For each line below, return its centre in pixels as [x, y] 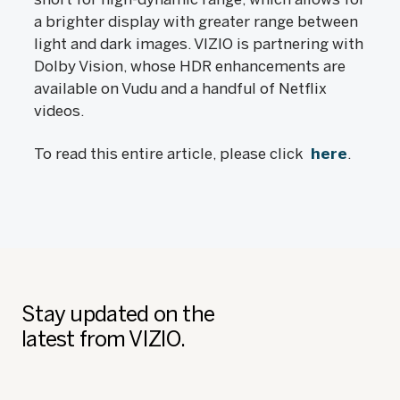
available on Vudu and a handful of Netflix [180, 88]
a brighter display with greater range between [196, 21]
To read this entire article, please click [172, 154]
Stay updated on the [118, 314]
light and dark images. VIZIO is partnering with [199, 44]
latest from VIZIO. [104, 339]
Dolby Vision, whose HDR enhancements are [190, 66]
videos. [59, 111]
